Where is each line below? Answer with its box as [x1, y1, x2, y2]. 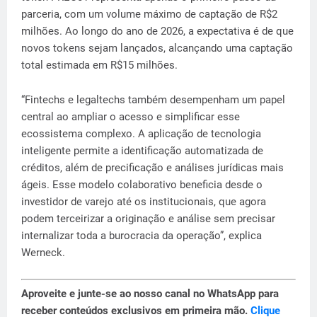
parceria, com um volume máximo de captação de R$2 [21, 7, 277, 21]
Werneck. [21, 246, 65, 259]
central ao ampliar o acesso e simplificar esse [21, 110, 240, 123]
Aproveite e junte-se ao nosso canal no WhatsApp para [21, 287, 279, 301]
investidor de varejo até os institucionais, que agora [21, 195, 266, 208]
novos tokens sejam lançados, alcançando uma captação [21, 41, 293, 54]
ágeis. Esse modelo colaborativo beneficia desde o [21, 178, 263, 191]
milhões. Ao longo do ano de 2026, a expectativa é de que [21, 24, 294, 38]
